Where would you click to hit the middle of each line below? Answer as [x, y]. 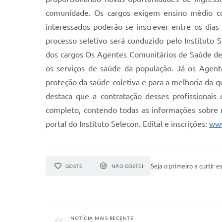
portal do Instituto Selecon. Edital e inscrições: [127, 124]
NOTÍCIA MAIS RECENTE [102, 218]
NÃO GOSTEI [127, 166]
